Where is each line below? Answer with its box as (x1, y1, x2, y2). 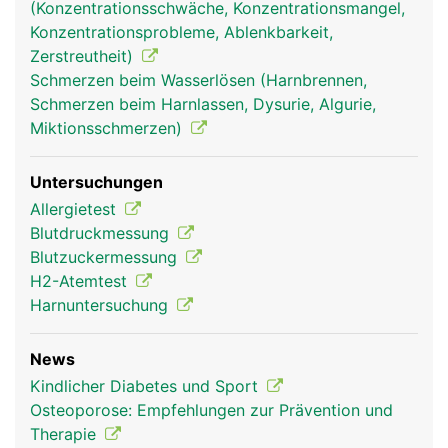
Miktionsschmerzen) (30, 118, 187, 138)
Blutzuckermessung (30, 247, 182, 267)
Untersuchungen (30, 172, 163, 192)
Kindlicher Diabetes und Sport (30, 376, 263, 396)
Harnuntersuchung (30, 295, 173, 315)
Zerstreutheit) (30, 46, 138, 66)
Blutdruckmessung (30, 223, 174, 243)
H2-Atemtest (30, 271, 132, 291)
